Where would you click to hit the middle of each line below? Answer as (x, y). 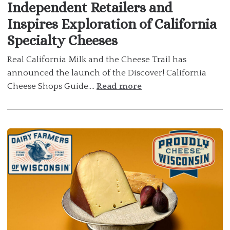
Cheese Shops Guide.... (52, 86)
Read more (119, 86)
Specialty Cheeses (62, 40)
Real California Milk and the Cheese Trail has (97, 60)
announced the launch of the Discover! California (107, 73)
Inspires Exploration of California (112, 24)
